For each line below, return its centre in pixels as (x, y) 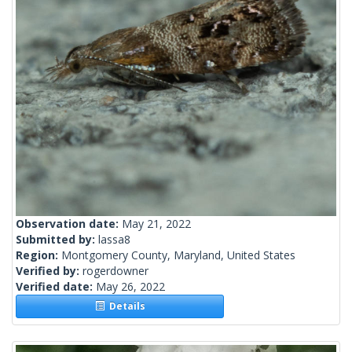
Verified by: (49, 271)
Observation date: (69, 224)
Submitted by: (57, 240)
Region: (38, 255)
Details (125, 306)
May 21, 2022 (156, 224)
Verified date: (56, 287)
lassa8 (114, 240)
